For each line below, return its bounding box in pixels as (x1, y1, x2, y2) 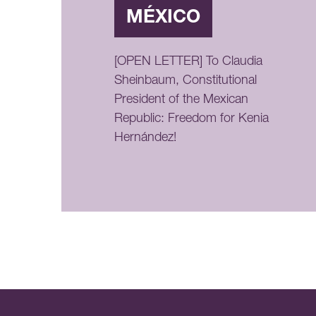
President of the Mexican (114, 94, 248, 107)
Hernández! (114, 132, 176, 145)
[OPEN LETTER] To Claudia (114, 56, 262, 69)
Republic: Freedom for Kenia (114, 113, 269, 126)
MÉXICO (126, 9, 200, 28)
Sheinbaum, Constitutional (114, 75, 257, 88)
